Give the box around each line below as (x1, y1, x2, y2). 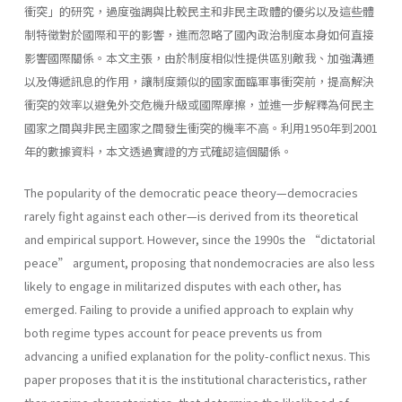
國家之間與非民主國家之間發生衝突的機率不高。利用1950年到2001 (24, 118, 378, 136)
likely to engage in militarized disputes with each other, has (24, 276, 342, 294)
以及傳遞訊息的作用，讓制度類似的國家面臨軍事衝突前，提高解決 (24, 72, 374, 90)
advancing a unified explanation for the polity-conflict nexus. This (24, 346, 371, 364)
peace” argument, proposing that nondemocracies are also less (24, 253, 375, 271)
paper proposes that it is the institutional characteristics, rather (24, 370, 367, 388)
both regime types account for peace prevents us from (24, 323, 322, 341)
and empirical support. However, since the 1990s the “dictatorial (24, 230, 375, 248)
